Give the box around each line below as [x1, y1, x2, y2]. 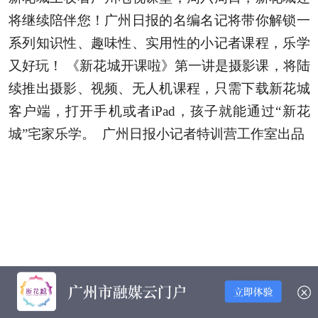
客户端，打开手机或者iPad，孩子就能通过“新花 [8, 104, 310, 119]
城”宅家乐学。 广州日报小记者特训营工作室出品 [8, 126, 305, 142]
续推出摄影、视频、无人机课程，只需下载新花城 [8, 81, 310, 97]
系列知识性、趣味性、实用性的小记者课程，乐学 [8, 35, 310, 51]
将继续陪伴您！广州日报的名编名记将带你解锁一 [8, 13, 310, 28]
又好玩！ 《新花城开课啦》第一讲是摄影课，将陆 [8, 58, 310, 74]
